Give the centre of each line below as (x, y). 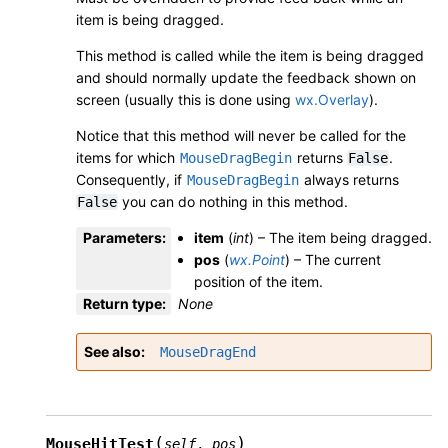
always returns (349, 179)
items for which (127, 157)
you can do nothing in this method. (233, 201)
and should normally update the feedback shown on (246, 77)
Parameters (122, 237)
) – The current (333, 259)
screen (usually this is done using (185, 99)
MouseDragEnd (208, 351)
